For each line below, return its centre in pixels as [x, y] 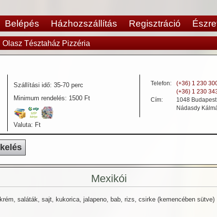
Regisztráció [155, 24]
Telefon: [161, 84]
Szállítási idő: [34, 85]
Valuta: [24, 125]
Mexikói [109, 178]
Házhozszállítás [84, 24]
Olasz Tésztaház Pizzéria [46, 44]
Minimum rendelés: [41, 98]
